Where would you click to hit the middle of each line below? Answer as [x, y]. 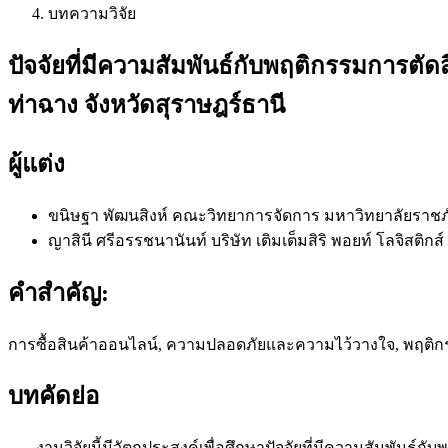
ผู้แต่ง [36, 163]
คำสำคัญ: [58, 292]
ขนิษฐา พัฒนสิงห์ [110, 215]
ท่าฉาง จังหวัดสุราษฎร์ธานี [146, 104]
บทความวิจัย [92, 13]
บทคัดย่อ [53, 396]
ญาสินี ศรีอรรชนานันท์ [129, 240]
